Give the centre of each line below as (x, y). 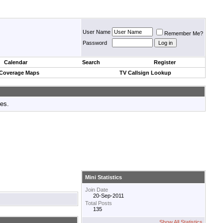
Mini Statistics (104, 177)
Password (95, 43)
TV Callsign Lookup (145, 73)
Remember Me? (184, 33)
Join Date (97, 190)
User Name (97, 32)
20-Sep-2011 (109, 196)
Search (91, 62)
